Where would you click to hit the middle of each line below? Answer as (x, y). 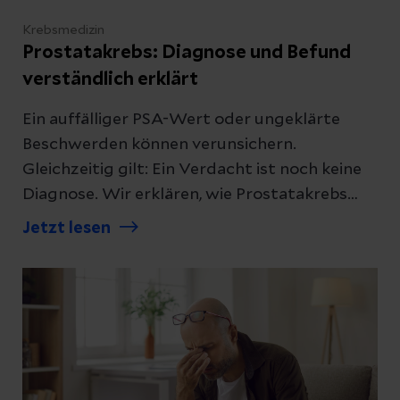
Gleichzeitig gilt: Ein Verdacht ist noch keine (192, 169)
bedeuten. (62, 244)
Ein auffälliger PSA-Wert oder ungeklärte (182, 119)
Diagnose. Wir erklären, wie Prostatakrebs (185, 194)
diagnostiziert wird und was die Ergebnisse (188, 219)
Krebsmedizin (63, 30)
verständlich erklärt (110, 79)
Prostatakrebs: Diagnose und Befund (187, 52)
